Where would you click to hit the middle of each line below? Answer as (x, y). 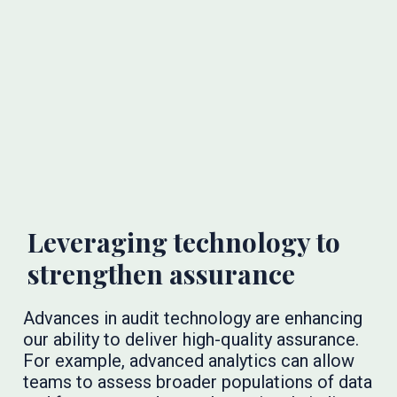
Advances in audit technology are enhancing (192, 318)
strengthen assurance (161, 273)
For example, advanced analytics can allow (188, 360)
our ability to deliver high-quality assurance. (191, 339)
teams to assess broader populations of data (197, 381)
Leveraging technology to (183, 241)
